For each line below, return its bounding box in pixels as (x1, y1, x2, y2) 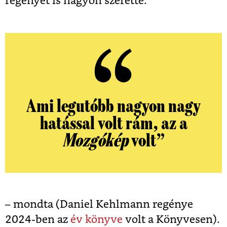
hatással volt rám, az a (40, 114, 187, 134)
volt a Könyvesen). (123, 214, 220, 225)
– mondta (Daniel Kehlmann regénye (5, 199, 193, 210)
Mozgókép (62, 131, 128, 151)
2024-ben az (5, 214, 68, 225)
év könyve (68, 214, 123, 225)
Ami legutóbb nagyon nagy (26, 97, 201, 117)
